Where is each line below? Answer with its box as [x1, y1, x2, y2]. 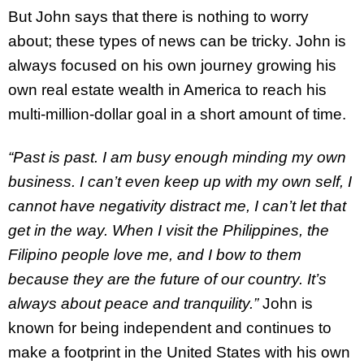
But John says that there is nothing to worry [8, 8, 309, 26]
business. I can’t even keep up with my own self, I [8, 173, 352, 191]
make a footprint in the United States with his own [8, 344, 350, 362]
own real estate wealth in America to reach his [8, 81, 327, 99]
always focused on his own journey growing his [8, 57, 336, 75]
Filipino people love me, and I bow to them [8, 246, 301, 264]
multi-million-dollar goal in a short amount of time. [8, 106, 346, 123]
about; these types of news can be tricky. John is [8, 32, 346, 50]
